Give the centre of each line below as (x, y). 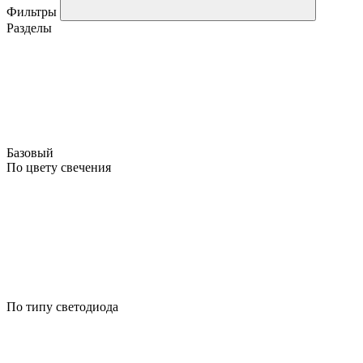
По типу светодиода (62, 306)
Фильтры (33, 11)
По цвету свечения (59, 167)
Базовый (32, 152)
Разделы (29, 28)
